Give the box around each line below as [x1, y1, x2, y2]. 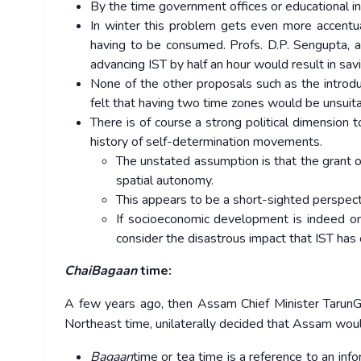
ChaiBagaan [64, 262, 137, 280]
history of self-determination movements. [90, 133, 322, 151]
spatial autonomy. [116, 172, 214, 190]
